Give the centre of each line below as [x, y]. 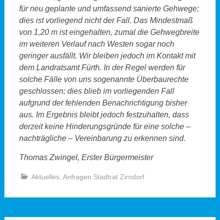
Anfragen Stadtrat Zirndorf [103, 177]
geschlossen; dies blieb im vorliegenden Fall [96, 91]
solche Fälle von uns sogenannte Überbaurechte [104, 79]
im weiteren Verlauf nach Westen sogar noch [96, 44]
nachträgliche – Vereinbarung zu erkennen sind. [102, 138]
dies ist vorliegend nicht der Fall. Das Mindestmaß [106, 20]
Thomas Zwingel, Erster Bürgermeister [86, 157]
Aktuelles [45, 177]
